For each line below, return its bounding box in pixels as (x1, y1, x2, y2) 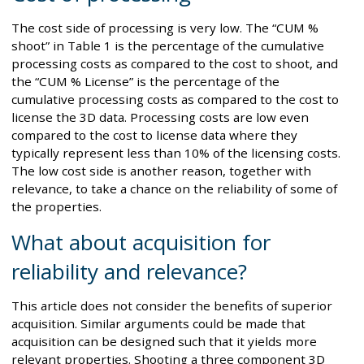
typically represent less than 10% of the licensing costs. (11, 145, 340, 161)
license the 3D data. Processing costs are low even (11, 109, 309, 125)
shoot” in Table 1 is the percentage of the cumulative (11, 37, 324, 54)
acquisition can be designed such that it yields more (11, 333, 317, 350)
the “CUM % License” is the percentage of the (11, 73, 279, 89)
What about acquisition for (11, 227, 271, 258)
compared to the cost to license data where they (11, 127, 297, 143)
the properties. (11, 198, 102, 214)
